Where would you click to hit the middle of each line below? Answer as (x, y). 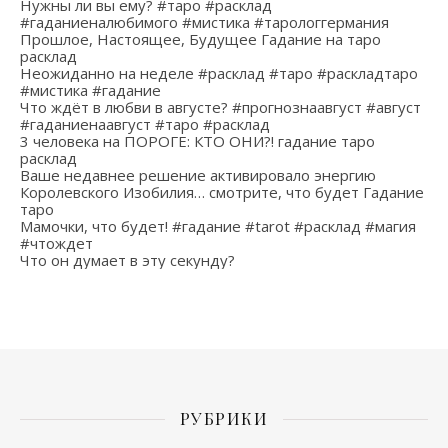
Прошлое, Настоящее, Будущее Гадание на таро (200, 39)
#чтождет (56, 243)
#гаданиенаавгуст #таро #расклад (145, 124)
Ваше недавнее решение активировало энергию (198, 175)
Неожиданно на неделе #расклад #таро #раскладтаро (219, 73)
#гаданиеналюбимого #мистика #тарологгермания (204, 22)
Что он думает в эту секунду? (127, 260)
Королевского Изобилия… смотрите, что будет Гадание (222, 192)
